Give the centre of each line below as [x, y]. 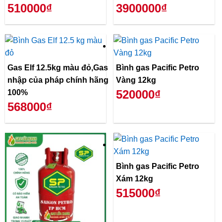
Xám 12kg [135, 178]
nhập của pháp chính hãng [58, 80]
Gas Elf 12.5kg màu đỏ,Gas [58, 67]
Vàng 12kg [136, 80]
